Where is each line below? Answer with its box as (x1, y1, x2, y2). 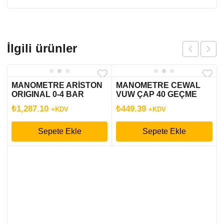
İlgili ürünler (7, 41, 77, 55)
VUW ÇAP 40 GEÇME (116, 90, 197, 98)
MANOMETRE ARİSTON (11, 81, 102, 89)
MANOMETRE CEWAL (116, 81, 201, 89)
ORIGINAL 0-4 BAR (11, 90, 84, 98)
